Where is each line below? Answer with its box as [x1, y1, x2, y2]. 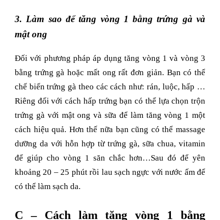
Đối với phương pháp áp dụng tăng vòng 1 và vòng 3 [15, 54, 205, 63]
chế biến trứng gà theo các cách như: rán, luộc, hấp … [15, 82, 205, 92]
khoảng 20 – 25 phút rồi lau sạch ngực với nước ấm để [15, 167, 205, 177]
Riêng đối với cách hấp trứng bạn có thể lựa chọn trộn [15, 96, 205, 106]
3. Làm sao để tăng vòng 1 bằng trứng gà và [15, 14, 205, 25]
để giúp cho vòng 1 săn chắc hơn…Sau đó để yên [15, 153, 205, 163]
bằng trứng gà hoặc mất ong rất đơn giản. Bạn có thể [15, 68, 205, 78]
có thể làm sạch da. [15, 182, 81, 192]
